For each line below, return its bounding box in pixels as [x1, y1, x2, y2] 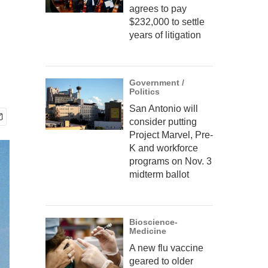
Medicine [129, 226, 166, 236]
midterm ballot [129, 169, 189, 179]
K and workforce [129, 143, 198, 153]
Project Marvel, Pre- [129, 130, 213, 140]
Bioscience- [129, 217, 178, 227]
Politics [129, 87, 160, 96]
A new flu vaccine [129, 243, 203, 253]
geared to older [129, 256, 193, 266]
